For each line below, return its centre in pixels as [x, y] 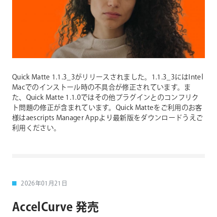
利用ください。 [37, 129]
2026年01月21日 [44, 184]
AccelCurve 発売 [56, 207]
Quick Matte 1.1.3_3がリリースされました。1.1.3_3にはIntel [108, 78]
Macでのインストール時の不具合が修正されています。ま [102, 88]
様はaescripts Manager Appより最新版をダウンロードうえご [108, 118]
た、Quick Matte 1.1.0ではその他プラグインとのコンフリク [106, 98]
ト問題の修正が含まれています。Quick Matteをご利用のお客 [107, 108]
